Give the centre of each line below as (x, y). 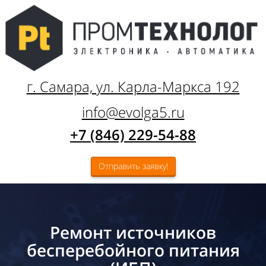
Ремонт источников (133, 232)
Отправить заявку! (133, 166)
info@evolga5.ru (133, 112)
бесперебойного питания (133, 250)
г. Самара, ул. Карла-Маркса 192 (133, 86)
